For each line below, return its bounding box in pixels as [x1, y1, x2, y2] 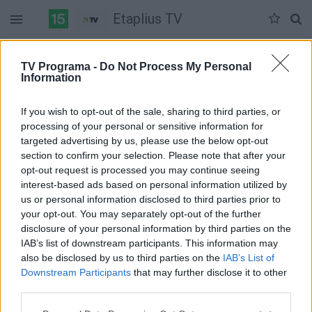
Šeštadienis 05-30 [10, 46, 89, 57]
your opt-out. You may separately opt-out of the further [21, 208, 261, 219]
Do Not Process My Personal [100, 60, 251, 72]
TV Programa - [21, 60, 100, 72]
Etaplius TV [109, 10, 183, 27]
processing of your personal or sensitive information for [21, 120, 263, 132]
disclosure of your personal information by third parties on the [21, 222, 291, 234]
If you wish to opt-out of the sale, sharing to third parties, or [21, 105, 281, 117]
